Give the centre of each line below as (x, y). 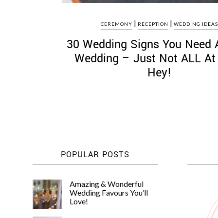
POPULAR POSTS (95, 155)
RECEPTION (153, 24)
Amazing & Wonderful (107, 184)
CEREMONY (117, 24)
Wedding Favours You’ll (109, 193)
